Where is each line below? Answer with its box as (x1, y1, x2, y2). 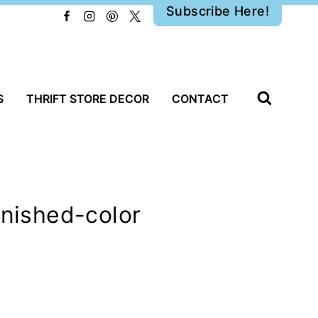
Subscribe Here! (166, 3, 269, 18)
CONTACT (172, 92, 229, 106)
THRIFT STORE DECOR (26, 92, 149, 106)
